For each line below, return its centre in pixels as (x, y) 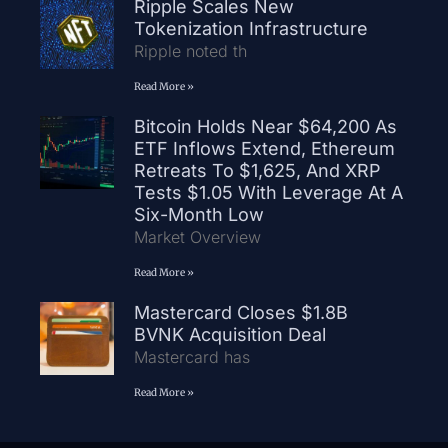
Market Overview (197, 236)
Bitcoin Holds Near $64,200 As (265, 126)
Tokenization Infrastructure (253, 28)
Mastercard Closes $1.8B (240, 312)
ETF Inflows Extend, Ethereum (264, 148)
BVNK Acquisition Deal (234, 334)
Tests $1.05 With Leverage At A (268, 192)
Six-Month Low (198, 214)
